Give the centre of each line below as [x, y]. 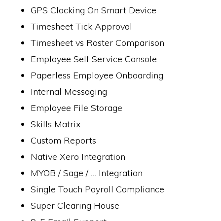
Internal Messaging [69, 92]
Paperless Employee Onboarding [97, 75]
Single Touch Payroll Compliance [98, 189]
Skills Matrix [56, 124]
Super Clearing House [75, 205]
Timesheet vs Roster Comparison [98, 43]
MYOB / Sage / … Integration [87, 173]
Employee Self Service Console [94, 59]
